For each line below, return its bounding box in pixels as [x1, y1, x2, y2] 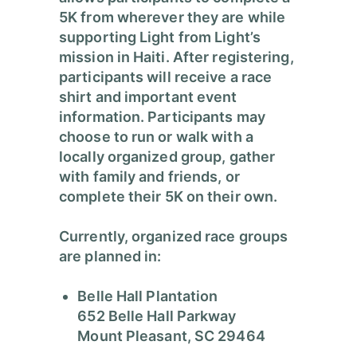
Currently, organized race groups [59, 228, 288, 245]
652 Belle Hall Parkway [77, 308, 237, 325]
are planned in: [59, 248, 162, 265]
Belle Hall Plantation [77, 288, 218, 305]
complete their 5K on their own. [59, 188, 278, 206]
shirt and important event [59, 88, 237, 106]
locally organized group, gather [59, 148, 276, 166]
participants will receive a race [59, 69, 273, 86]
